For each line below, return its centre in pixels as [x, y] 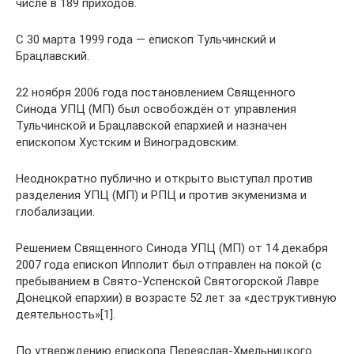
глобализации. [55, 212]
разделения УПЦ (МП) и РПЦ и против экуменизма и [161, 195]
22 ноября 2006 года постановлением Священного [156, 92]
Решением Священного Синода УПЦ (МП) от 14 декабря [172, 248]
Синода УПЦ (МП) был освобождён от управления [156, 109]
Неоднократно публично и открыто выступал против [164, 179]
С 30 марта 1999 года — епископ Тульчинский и [146, 40]
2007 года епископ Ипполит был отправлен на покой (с [169, 265]
